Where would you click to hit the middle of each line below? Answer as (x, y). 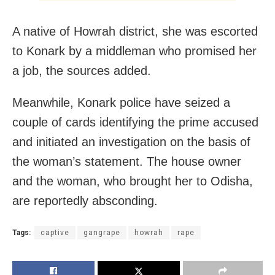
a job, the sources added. (82, 71)
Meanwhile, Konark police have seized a (121, 103)
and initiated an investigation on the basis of (131, 142)
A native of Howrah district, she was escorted (135, 32)
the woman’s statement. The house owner (127, 162)
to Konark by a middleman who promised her (134, 51)
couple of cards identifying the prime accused (135, 122)
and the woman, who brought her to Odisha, (133, 181)
